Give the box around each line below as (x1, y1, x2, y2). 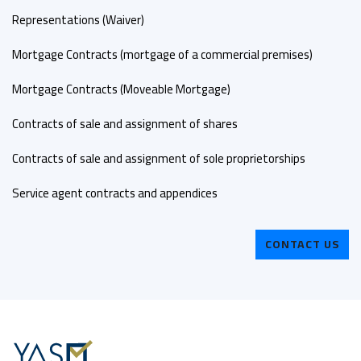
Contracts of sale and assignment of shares (12, 112, 238, 136)
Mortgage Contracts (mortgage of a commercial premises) (12, 43, 313, 67)
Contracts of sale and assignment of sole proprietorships (12, 147, 305, 171)
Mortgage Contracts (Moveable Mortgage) (12, 77, 230, 102)
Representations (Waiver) (12, 8, 144, 32)
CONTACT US (265, 234, 339, 255)
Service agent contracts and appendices (12, 181, 218, 205)
